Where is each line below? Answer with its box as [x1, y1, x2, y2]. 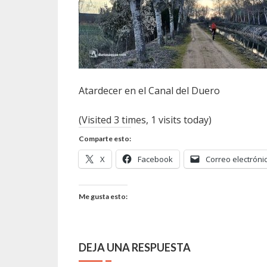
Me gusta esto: [79, 192, 128, 201]
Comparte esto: [79, 134, 131, 143]
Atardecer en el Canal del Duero [79, 84, 220, 97]
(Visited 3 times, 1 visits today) [79, 113, 212, 126]
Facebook [138, 154, 173, 164]
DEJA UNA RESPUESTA [79, 241, 191, 254]
